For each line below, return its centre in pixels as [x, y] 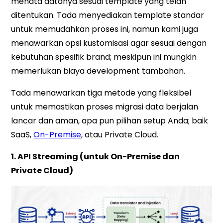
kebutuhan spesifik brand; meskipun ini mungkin [104, 57]
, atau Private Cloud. [120, 134]
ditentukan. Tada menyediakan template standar [108, 15]
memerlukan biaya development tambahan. [98, 71]
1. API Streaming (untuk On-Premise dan [96, 156]
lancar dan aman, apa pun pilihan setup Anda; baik [110, 120]
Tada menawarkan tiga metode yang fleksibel [101, 93]
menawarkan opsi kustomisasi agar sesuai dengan [109, 43]
